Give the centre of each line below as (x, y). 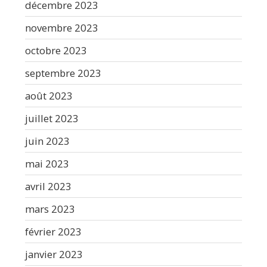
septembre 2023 (63, 73)
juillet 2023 (52, 118)
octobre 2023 (56, 50)
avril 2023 (48, 186)
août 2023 (49, 95)
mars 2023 (50, 209)
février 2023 (53, 231)
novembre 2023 (62, 27)
